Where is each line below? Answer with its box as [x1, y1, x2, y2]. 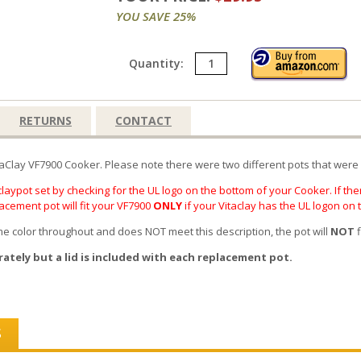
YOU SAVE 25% [116, 8, 196, 25]
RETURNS [19, 112, 72, 128]
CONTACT [115, 112, 172, 128]
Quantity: [129, 55, 187, 71]
